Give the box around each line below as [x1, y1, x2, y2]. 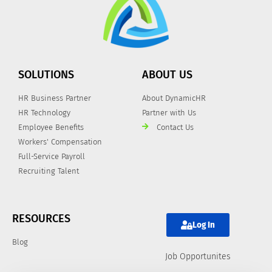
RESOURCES [12, 211, 70, 225]
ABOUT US [142, 67, 192, 81]
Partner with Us [142, 107, 196, 117]
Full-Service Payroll [18, 151, 85, 161]
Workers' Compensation [18, 137, 102, 146]
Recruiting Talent [18, 166, 79, 175]
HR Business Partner [18, 93, 91, 103]
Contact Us [157, 122, 194, 132]
